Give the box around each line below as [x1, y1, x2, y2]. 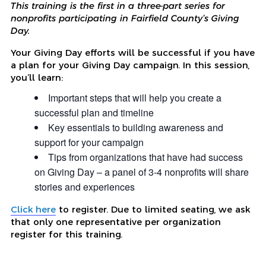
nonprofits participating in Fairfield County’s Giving [11, 12, 239, 24]
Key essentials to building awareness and [48, 120, 223, 134]
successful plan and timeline [34, 105, 154, 119]
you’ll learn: [11, 71, 63, 83]
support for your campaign [34, 135, 144, 149]
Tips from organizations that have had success [48, 150, 243, 164]
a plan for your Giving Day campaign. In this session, [11, 59, 249, 71]
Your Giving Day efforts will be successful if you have [11, 46, 255, 58]
